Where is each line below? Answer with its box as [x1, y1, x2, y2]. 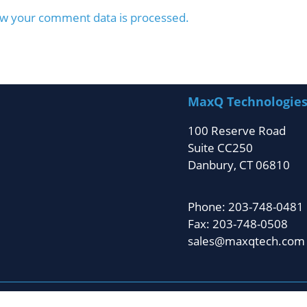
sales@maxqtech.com [187, 232, 305, 249]
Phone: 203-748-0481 [187, 198, 304, 214]
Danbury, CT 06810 [187, 157, 290, 173]
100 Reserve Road [187, 123, 286, 139]
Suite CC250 [187, 140, 253, 156]
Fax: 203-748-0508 [187, 215, 288, 232]
